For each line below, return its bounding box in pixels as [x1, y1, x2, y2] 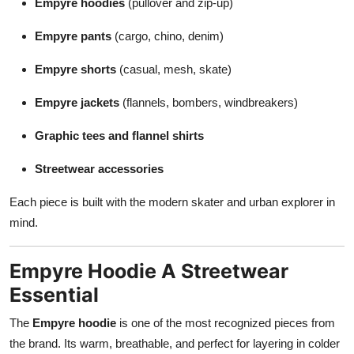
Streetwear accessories [35, 161, 164, 175]
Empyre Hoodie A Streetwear [9, 258, 288, 283]
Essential [9, 282, 99, 307]
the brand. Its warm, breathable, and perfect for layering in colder [9, 336, 340, 350]
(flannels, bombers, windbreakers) [119, 95, 298, 109]
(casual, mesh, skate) [116, 62, 232, 76]
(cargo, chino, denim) [111, 28, 224, 43]
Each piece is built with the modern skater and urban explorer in [9, 194, 335, 209]
